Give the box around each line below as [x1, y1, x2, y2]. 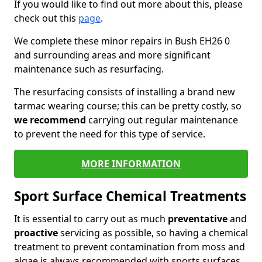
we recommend [14, 113, 86, 126]
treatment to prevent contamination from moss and [14, 240, 245, 253]
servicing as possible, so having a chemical [58, 226, 248, 239]
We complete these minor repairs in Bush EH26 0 [14, 35, 230, 47]
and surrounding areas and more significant [14, 49, 211, 61]
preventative [168, 212, 227, 225]
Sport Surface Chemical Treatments [14, 187, 246, 205]
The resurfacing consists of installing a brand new [14, 85, 235, 98]
